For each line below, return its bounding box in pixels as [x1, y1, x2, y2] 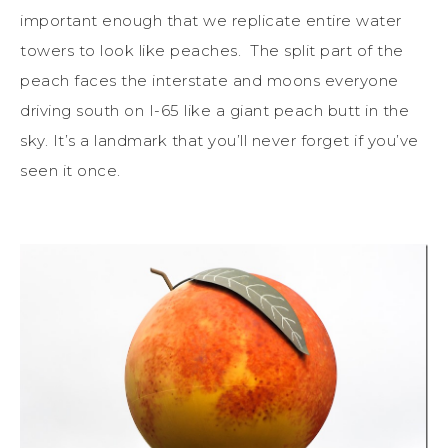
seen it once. [20, 160, 121, 180]
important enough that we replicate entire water [20, 10, 402, 30]
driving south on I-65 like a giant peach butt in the [20, 100, 409, 120]
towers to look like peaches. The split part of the [20, 40, 404, 60]
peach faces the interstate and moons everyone [20, 70, 399, 90]
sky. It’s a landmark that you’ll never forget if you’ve [20, 130, 419, 150]
